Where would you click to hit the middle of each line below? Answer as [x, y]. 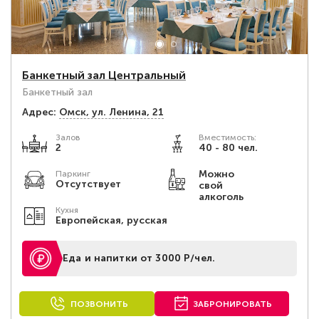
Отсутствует [88, 184]
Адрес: [39, 112]
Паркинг [73, 174]
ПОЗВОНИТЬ [99, 304]
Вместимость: [227, 137]
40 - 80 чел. [228, 148]
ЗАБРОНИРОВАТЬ [233, 304]
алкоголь [221, 197]
